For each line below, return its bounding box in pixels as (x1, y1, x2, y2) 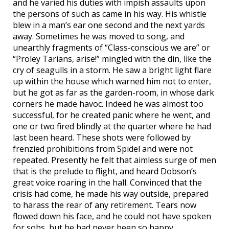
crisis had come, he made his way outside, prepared (13, 188, 209, 200)
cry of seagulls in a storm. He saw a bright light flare (13, 64, 212, 76)
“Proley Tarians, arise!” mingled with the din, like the (13, 53, 212, 65)
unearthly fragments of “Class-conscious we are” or (13, 42, 210, 54)
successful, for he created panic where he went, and (13, 109, 210, 121)
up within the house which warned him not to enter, (13, 76, 211, 87)
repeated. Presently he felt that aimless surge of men (13, 154, 216, 166)
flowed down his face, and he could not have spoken (13, 211, 211, 222)
